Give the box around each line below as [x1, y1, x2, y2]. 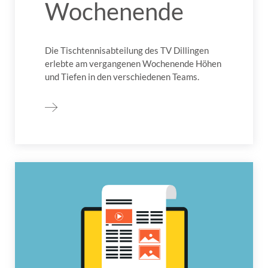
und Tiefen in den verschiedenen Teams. [45, 71, 199, 83]
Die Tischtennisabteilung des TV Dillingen [45, 45, 209, 56]
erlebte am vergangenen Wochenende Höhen [45, 58, 221, 69]
